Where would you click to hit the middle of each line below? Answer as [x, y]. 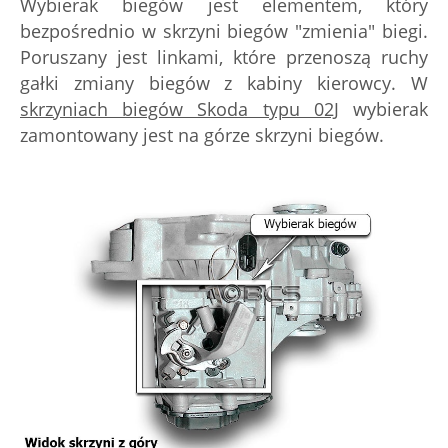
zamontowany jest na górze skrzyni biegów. [202, 135]
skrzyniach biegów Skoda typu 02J [179, 109]
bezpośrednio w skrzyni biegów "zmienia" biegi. [224, 31]
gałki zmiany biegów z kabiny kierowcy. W [224, 83]
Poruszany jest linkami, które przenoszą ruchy [224, 57]
